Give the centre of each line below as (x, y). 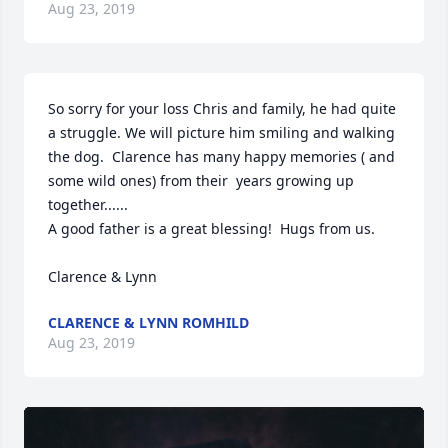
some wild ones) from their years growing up (201, 180)
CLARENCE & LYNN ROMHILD (148, 322)
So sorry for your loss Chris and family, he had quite (222, 108)
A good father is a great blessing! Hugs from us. (213, 228)
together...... (88, 204)
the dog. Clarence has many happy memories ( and (221, 156)
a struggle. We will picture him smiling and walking (221, 132)
